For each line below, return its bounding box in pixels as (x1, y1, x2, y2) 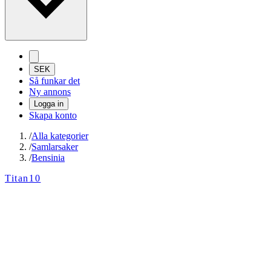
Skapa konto (29, 110, 77, 121)
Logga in (34, 99, 64, 109)
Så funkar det (29, 76, 80, 87)
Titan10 (5, 173, 41, 184)
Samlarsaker (31, 142, 78, 152)
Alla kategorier (31, 131, 88, 142)
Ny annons (29, 87, 71, 97)
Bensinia (31, 152, 65, 163)
